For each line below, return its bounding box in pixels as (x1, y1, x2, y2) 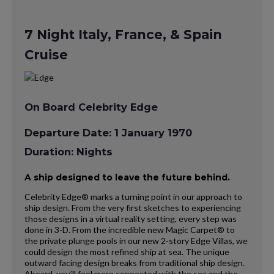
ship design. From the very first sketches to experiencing (24, 202, 241, 213)
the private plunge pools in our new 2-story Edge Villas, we (24, 235, 248, 246)
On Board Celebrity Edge (24, 101, 158, 114)
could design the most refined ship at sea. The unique (24, 246, 229, 257)
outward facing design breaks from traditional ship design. (24, 257, 245, 268)
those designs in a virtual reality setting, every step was (24, 213, 237, 224)
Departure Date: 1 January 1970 (24, 127, 192, 139)
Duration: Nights (24, 145, 113, 158)
